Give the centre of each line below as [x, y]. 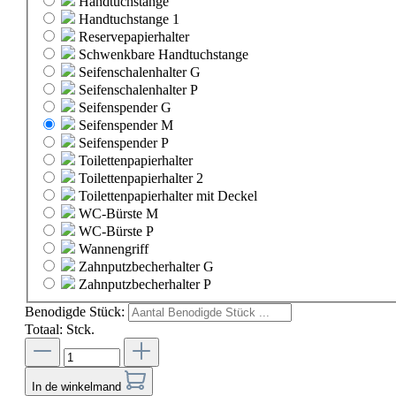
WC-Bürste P [116, 232]
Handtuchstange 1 [129, 19]
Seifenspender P [124, 143]
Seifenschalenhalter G [140, 72]
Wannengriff [114, 249]
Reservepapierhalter [134, 37]
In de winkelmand [78, 387]
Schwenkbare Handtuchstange [164, 55]
